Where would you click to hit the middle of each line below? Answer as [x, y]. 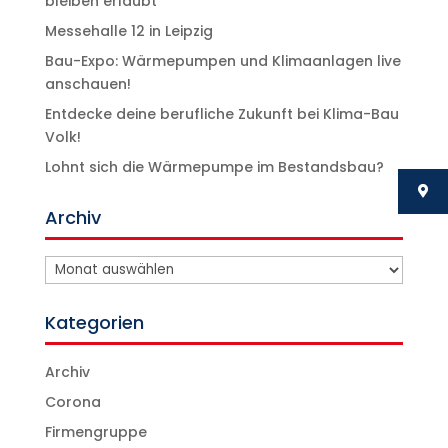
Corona [72, 402]
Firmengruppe [95, 432]
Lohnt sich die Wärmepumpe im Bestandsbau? [214, 167]
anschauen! [87, 84]
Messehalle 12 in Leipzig [128, 31]
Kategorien [94, 322]
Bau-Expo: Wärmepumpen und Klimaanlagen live [222, 61]
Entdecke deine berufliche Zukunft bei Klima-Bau [221, 114]
